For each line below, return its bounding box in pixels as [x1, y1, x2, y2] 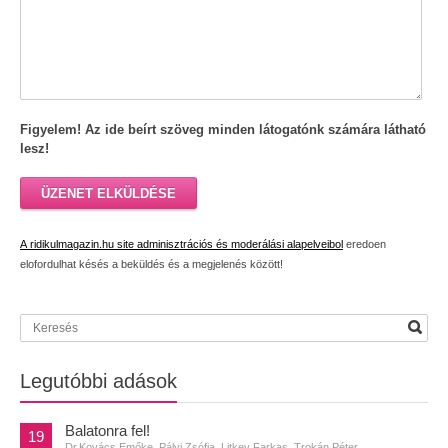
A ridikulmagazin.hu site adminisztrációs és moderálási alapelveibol [20, 237, 343, 250]
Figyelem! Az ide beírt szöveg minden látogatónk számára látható [20, 121, 426, 137]
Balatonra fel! [65, 422, 150, 439]
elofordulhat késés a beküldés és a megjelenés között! [20, 257, 283, 270]
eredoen [343, 237, 386, 250]
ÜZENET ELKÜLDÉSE [41, 186, 176, 202]
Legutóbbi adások [20, 370, 177, 393]
